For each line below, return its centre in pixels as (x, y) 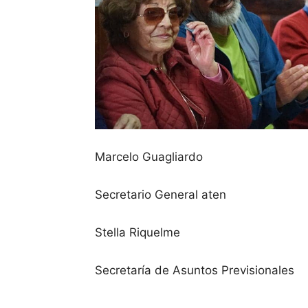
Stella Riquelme (137, 232)
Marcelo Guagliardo (149, 156)
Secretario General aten (161, 194)
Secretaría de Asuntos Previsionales (195, 270)
